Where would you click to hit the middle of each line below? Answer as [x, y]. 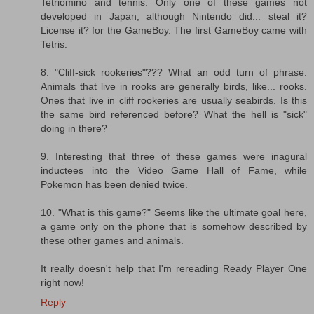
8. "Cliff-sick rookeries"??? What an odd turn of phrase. [174, 72]
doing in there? [74, 128]
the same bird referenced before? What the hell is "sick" [174, 114]
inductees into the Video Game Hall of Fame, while [174, 170]
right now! [62, 282]
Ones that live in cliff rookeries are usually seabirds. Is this [174, 100]
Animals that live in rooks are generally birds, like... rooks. [174, 86]
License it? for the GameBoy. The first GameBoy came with [174, 30]
